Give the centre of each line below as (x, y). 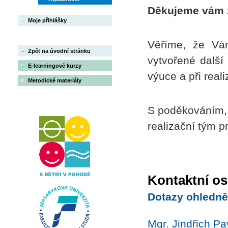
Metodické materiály (55, 80)
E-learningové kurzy (55, 66)
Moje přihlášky (47, 20)
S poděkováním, (187, 110)
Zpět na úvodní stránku (59, 51)
